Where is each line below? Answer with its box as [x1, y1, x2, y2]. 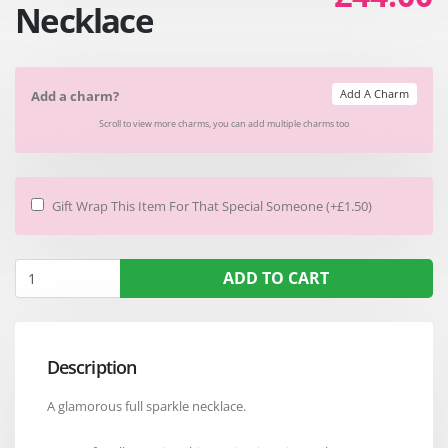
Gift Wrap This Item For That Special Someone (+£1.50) [52, 196, 372, 215]
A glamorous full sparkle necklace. [47, 396, 246, 415]
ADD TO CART [223, 266, 330, 289]
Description [47, 354, 136, 379]
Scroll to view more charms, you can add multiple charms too [99, 116, 349, 130]
